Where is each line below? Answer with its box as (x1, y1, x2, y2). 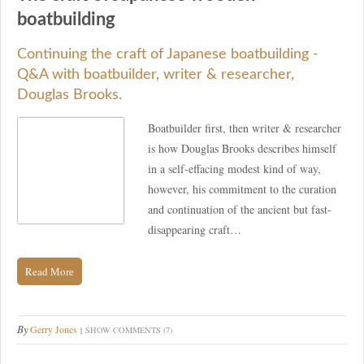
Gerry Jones (30, 322, 77, 336)
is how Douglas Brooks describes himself (148, 140, 336, 156)
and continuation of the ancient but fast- (148, 201, 331, 217)
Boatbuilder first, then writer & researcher (148, 119, 341, 136)
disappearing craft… (148, 221, 241, 237)
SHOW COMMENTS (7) (85, 323, 172, 336)
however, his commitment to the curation (148, 180, 336, 197)
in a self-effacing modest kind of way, (148, 160, 321, 176)
